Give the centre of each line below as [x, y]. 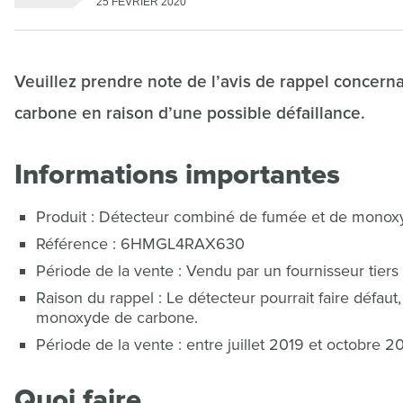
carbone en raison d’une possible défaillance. [190, 114]
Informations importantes [177, 175]
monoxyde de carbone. [117, 318]
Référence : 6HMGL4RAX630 [140, 244]
